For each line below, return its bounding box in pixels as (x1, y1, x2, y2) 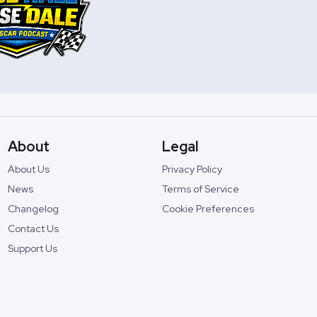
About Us (7, 162, 50, 175)
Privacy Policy (162, 162, 223, 175)
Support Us (7, 241, 57, 255)
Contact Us (7, 221, 59, 235)
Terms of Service (162, 182, 240, 195)
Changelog (7, 202, 59, 215)
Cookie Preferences (162, 202, 255, 215)
